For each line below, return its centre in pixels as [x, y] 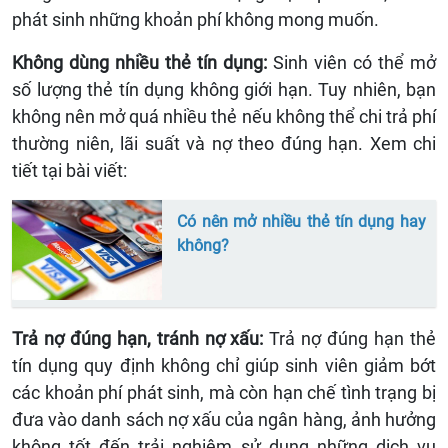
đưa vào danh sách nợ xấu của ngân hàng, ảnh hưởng [224, 420]
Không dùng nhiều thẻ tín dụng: [139, 63]
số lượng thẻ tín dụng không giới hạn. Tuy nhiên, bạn [224, 90]
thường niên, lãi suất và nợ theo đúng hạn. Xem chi [224, 144]
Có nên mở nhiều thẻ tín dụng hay [301, 222]
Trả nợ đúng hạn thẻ [353, 339]
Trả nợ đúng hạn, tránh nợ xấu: [141, 339]
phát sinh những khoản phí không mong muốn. [195, 20]
